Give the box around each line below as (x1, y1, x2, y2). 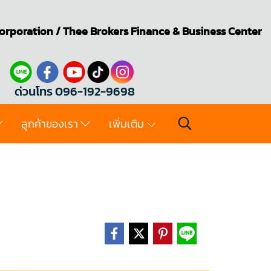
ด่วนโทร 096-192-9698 (15, 82, 135, 100)
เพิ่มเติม (108, 116, 146, 132)
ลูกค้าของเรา (21, 116, 81, 132)
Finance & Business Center (128, 22, 262, 39)
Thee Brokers (63, 22, 128, 39)
